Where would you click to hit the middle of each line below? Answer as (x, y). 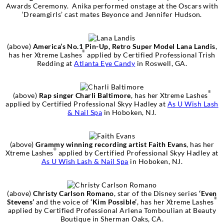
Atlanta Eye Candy (105, 63)
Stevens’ (20, 201)
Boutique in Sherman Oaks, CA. (112, 218)
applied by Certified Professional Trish (150, 54)
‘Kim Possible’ (114, 201)
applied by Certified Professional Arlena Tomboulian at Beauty (112, 210)
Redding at (55, 63)
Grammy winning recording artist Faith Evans (110, 144)
